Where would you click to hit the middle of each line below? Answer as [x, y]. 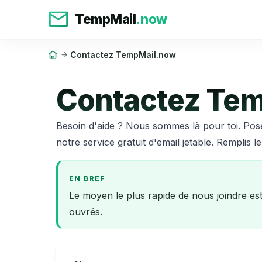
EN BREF [87, 179]
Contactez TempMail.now [123, 54]
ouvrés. [86, 212]
